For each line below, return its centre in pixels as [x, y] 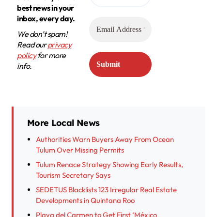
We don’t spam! [42, 34]
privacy [59, 45]
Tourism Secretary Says [73, 175]
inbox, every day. [46, 19]
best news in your [46, 8]
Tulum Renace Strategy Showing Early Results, [109, 165]
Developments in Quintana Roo [85, 201]
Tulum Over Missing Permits [80, 150]
